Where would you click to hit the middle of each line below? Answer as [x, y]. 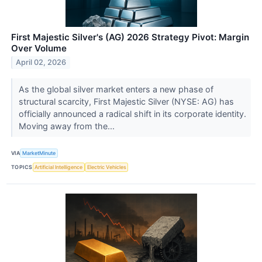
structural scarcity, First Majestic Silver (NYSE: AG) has [126, 101]
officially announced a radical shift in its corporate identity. [132, 113]
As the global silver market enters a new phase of [116, 89]
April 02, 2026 [41, 63]
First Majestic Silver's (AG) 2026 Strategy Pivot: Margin [130, 37]
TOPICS [22, 167]
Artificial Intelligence [59, 167]
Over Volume [39, 48]
